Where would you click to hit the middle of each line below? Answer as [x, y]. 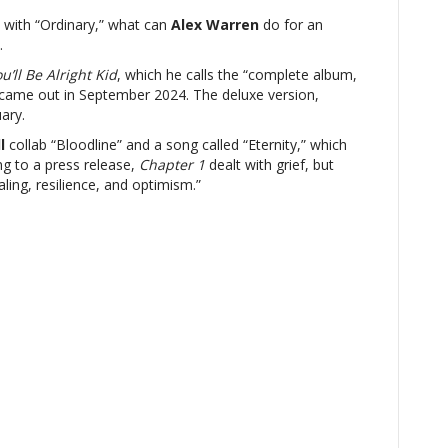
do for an [291, 24]
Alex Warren [215, 24]
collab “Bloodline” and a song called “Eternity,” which [176, 144]
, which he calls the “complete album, [237, 74]
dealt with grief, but [269, 164]
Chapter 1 [172, 164]
